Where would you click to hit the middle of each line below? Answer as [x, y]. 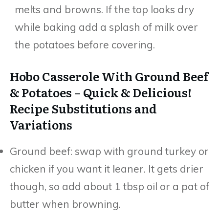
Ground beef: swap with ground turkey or [109, 151]
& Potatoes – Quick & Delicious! [101, 92]
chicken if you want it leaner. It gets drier [107, 168]
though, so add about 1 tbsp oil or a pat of [109, 186]
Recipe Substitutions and [83, 108]
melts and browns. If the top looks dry [104, 9]
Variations [41, 124]
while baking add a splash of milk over [106, 27]
